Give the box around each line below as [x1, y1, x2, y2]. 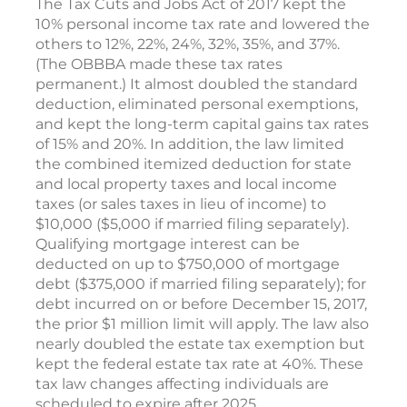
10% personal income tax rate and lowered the [35, 15, 370, 33]
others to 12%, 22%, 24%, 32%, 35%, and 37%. [35, 35, 340, 53]
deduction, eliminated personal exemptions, [35, 95, 358, 113]
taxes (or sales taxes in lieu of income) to [35, 195, 326, 213]
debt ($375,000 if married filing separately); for [35, 275, 366, 293]
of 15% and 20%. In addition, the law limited [35, 135, 344, 153]
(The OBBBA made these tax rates [35, 55, 283, 73]
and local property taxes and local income [35, 175, 337, 193]
